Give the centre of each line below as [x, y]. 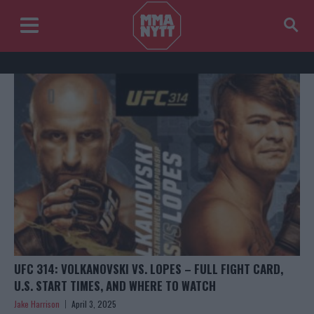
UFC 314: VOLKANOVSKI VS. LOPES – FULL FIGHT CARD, [149, 269]
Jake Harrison [37, 304]
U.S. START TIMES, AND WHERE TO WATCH [115, 286]
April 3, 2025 [94, 304]
